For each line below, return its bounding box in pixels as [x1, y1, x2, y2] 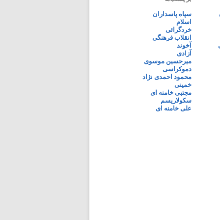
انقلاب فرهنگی [152, 34, 192, 41]
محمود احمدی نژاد [142, 73, 192, 81]
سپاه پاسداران [153, 10, 192, 18]
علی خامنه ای [156, 105, 192, 112]
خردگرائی [165, 26, 192, 33]
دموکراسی [163, 65, 192, 73]
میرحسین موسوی [144, 57, 192, 65]
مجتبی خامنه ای [150, 89, 192, 96]
